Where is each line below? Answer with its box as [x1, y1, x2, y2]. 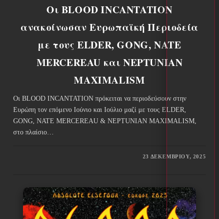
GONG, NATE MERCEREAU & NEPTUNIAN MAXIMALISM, [13, 117, 197, 125]
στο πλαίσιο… [13, 128, 54, 136]
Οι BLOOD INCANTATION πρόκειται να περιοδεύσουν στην [13, 94, 186, 102]
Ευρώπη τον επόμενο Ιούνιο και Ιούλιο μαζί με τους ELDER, [13, 106, 186, 113]
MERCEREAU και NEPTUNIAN [36, 55, 183, 69]
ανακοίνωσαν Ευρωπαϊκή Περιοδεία [21, 20, 198, 34]
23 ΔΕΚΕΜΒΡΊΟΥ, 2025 [142, 153, 206, 159]
